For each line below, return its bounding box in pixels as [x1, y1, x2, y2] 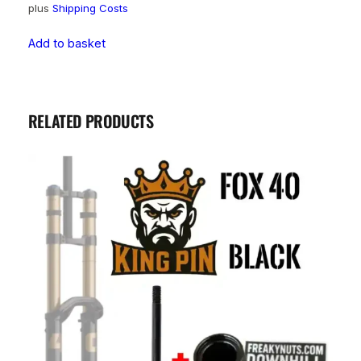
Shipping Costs [52, 2, 128, 15]
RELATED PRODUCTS [27, 109, 154, 134]
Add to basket [27, 35, 106, 51]
